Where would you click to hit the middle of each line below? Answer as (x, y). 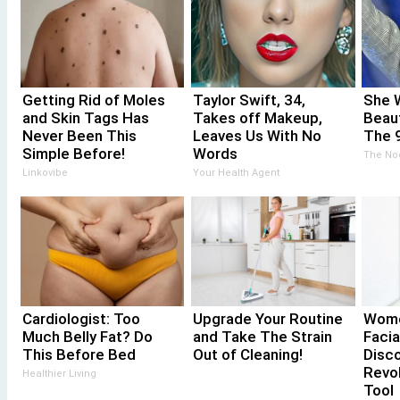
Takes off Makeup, (257, 117)
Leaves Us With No (257, 135)
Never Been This (79, 135)
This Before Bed (79, 354)
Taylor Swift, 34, (249, 100)
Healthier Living (59, 373)
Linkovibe (45, 172)
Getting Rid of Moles (93, 100)
